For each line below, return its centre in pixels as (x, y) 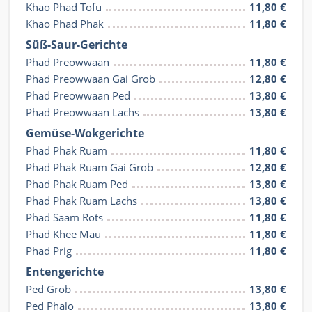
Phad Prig (49, 251)
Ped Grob (48, 289)
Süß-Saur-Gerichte (77, 45)
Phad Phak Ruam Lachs (81, 201)
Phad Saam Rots (64, 218)
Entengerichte (65, 272)
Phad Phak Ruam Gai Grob (89, 167)
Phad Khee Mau (63, 234)
